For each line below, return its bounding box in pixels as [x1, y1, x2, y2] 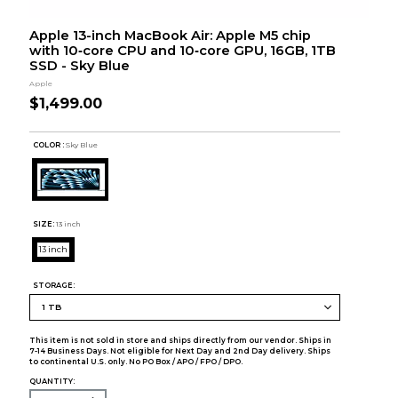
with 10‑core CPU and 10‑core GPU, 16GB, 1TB [28, 43, 336, 59]
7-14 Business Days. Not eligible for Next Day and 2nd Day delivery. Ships [28, 346, 330, 355]
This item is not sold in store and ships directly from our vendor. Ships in [28, 335, 331, 345]
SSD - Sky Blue [28, 58, 130, 74]
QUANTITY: [28, 376, 75, 386]
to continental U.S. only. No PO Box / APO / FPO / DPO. [28, 356, 243, 366]
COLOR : [33, 140, 65, 150]
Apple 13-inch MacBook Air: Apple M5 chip [28, 28, 311, 44]
